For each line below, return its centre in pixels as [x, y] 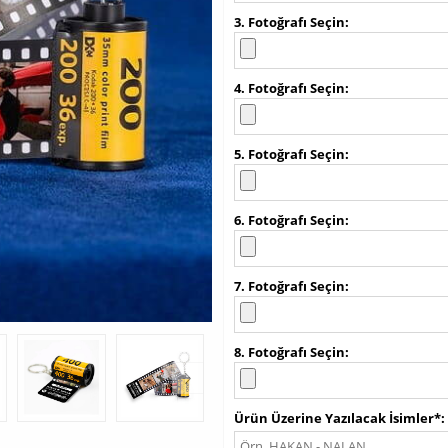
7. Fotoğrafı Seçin [289, 286]
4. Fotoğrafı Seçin [289, 88]
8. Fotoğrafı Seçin [289, 352]
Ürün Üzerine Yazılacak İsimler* [337, 418]
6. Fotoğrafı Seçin [289, 220]
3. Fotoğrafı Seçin [289, 22]
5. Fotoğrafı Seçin [289, 154]
